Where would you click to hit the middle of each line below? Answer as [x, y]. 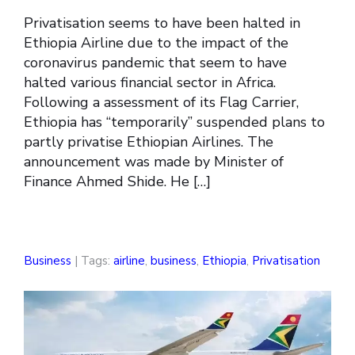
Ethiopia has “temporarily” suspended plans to [174, 122]
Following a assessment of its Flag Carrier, [161, 103]
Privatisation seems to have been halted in [162, 23]
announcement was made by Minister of [154, 162]
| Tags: [92, 261]
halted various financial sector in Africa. [150, 83]
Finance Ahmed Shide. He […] [117, 182]
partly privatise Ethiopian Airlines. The [149, 142]
